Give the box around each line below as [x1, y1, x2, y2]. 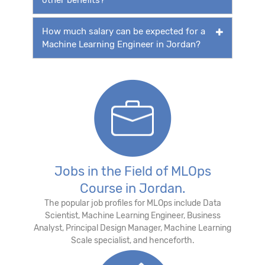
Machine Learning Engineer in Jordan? [42, 38, 201, 50]
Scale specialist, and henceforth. [70, 235, 195, 245]
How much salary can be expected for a [42, 25, 205, 37]
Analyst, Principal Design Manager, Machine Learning [34, 222, 231, 233]
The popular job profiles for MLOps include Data [44, 198, 221, 208]
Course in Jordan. [79, 180, 186, 196]
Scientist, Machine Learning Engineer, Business [44, 210, 221, 221]
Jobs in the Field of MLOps [54, 163, 211, 179]
